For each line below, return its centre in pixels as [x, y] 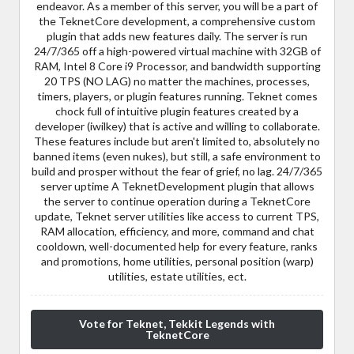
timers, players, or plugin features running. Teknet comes [177, 96]
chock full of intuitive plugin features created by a [177, 111]
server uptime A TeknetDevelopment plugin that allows [177, 186]
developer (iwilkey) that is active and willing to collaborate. [177, 126]
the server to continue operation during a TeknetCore [177, 201]
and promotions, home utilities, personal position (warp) [177, 261]
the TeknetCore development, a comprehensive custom [177, 21]
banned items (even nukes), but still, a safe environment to [177, 156]
